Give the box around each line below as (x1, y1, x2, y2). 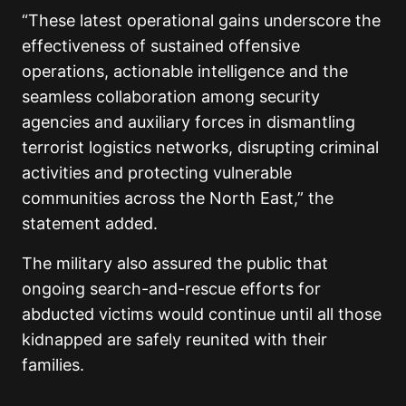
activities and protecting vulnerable (22, 163, 292, 183)
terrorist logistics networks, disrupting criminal (22, 138, 379, 158)
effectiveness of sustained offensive (22, 36, 300, 56)
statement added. (22, 214, 162, 234)
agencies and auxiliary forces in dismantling (22, 112, 355, 132)
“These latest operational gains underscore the (22, 11, 381, 31)
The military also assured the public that (22, 254, 328, 274)
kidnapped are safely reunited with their (22, 330, 327, 350)
